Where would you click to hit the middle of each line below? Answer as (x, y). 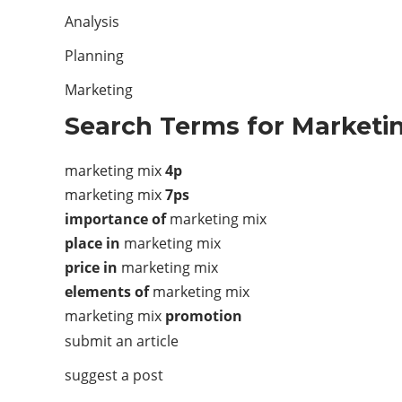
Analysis (92, 22)
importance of (115, 219)
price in (91, 267)
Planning (94, 56)
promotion (204, 316)
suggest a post (114, 375)
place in (92, 243)
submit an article (122, 341)
